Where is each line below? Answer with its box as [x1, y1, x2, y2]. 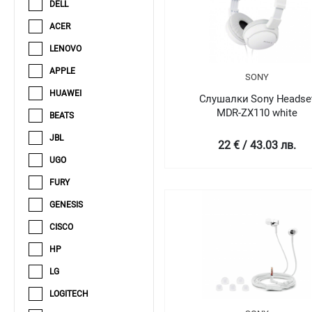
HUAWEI [49, 88, 81, 98]
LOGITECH [49, 288, 88, 299]
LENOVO [49, 43, 81, 54]
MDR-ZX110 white [216, 106, 297, 119]
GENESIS [49, 199, 83, 210]
